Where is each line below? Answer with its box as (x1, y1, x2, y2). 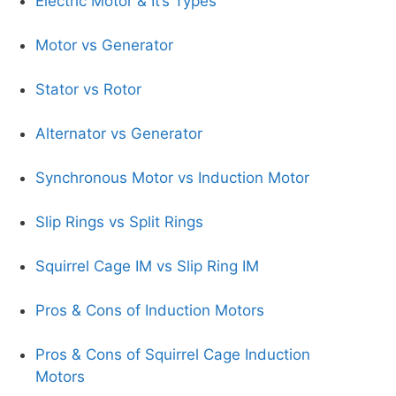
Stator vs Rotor (35, 80, 141, 98)
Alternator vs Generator (35, 125, 202, 142)
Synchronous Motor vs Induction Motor (35, 169, 309, 187)
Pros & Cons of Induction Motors (35, 301, 264, 319)
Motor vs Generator (35, 36, 173, 54)
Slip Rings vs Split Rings (35, 213, 203, 231)
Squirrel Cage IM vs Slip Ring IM (35, 257, 259, 275)
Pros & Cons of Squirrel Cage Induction (35, 346, 310, 363)
